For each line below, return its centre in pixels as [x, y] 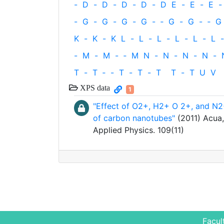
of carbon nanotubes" [134, 118]
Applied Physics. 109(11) [138, 130]
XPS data [94, 87]
